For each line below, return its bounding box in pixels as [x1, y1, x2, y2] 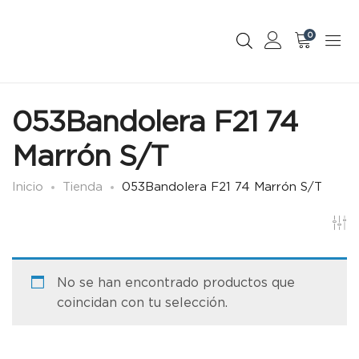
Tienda [63, 179, 103, 193]
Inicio [12, 179, 43, 193]
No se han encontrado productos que [57, 275, 295, 290]
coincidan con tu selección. [57, 295, 228, 310]
